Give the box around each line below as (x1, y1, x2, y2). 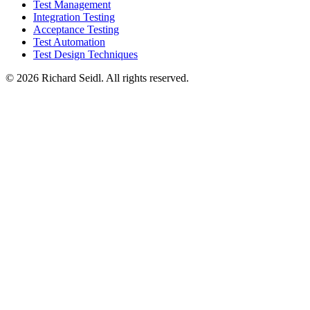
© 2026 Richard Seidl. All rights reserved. (6, 72, 189, 84)
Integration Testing (33, 11, 115, 24)
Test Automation (33, 36, 105, 48)
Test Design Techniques (33, 48, 138, 61)
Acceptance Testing (33, 24, 119, 36)
